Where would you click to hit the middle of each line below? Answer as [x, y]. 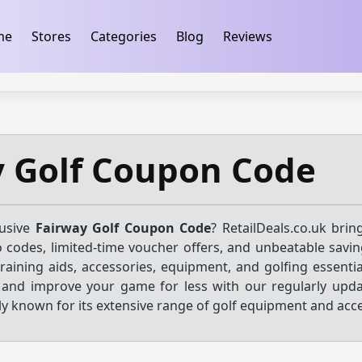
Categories [123, 36]
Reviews [247, 36]
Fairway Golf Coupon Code [123, 228]
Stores [51, 36]
